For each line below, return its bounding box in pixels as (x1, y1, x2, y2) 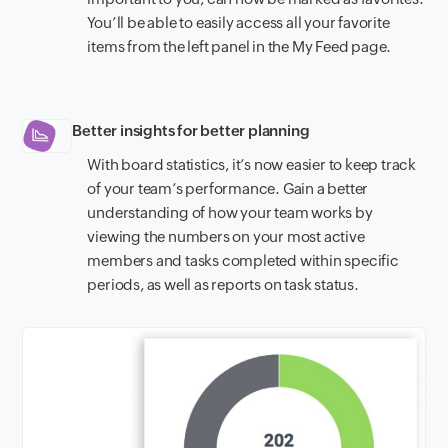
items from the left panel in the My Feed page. (87, 37, 392, 55)
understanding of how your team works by (87, 204, 373, 222)
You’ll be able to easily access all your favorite (87, 13, 390, 31)
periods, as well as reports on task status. (87, 276, 359, 294)
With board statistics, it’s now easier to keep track (87, 156, 417, 174)
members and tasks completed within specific (87, 252, 399, 270)
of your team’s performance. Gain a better (87, 180, 369, 198)
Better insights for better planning (72, 121, 310, 139)
